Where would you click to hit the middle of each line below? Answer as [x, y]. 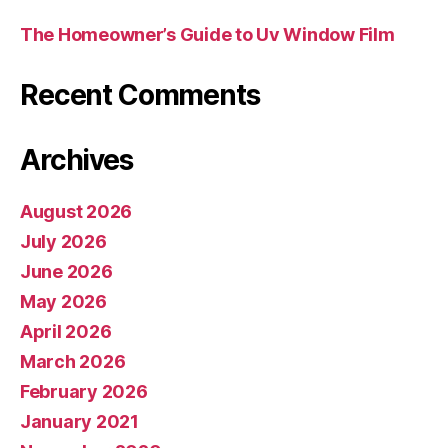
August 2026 [76, 211]
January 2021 [79, 421]
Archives [76, 160]
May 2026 [63, 301]
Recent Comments [140, 95]
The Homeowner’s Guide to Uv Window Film [207, 34]
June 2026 [66, 271]
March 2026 [73, 361]
